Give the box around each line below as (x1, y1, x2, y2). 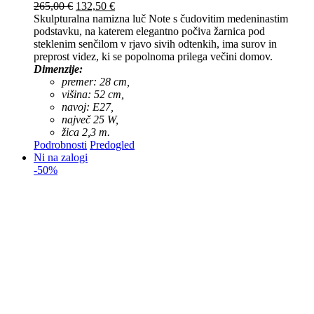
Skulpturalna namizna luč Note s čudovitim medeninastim (34, 13, 288, 25)
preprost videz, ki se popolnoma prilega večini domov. (34, 50, 273, 63)
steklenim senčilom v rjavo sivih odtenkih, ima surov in (34, 38, 277, 50)
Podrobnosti (34, 139, 87, 151)
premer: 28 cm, (62, 76, 130, 88)
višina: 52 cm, (62, 88, 124, 101)
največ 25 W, (62, 114, 118, 126)
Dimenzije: (34, 63, 83, 76)
